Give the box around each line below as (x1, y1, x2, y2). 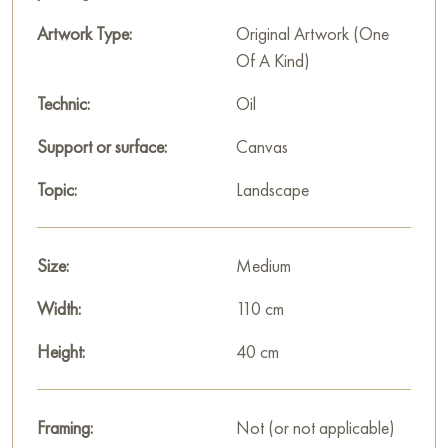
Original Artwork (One (236, 22, 389, 46)
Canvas (236, 135, 288, 159)
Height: (37, 340, 85, 364)
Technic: (37, 92, 90, 116)
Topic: (37, 178, 77, 202)
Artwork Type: (37, 22, 132, 46)
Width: (37, 297, 81, 321)
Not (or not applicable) (236, 416, 395, 440)
